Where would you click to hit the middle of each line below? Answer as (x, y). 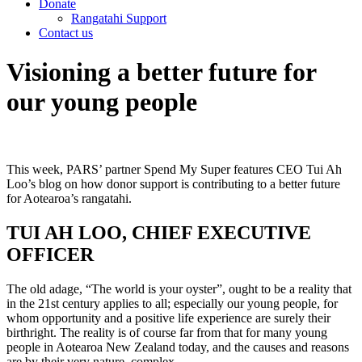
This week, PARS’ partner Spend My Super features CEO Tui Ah (174, 169)
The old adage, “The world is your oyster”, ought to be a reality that (179, 288)
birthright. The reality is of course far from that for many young (167, 332)
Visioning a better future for (161, 72)
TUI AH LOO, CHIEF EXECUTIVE (159, 232)
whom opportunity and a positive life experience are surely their (168, 318)
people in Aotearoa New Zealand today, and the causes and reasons (178, 347)
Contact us (66, 33)
